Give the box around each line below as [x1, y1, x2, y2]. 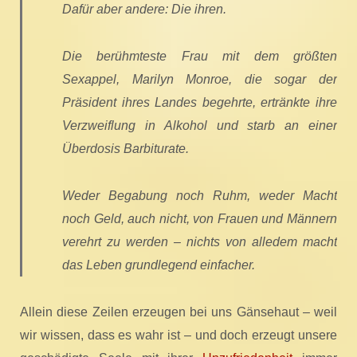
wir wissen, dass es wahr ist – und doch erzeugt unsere [20, 328, 337, 342]
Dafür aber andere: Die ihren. [62, 2, 226, 16]
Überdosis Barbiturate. [62, 142, 189, 155]
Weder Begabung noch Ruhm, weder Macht [62, 189, 337, 202]
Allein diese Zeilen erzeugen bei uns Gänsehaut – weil [20, 305, 337, 319]
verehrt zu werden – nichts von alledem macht [62, 235, 337, 249]
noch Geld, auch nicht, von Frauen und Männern [62, 212, 337, 226]
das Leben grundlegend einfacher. [62, 258, 255, 272]
